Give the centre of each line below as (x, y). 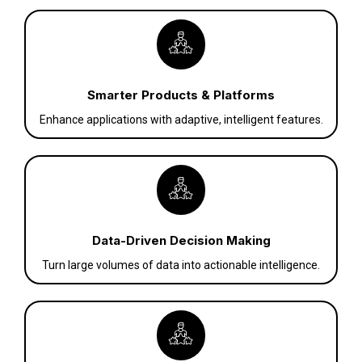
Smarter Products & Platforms (181, 95)
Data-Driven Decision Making (181, 241)
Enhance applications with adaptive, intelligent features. (181, 120)
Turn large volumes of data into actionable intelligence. (181, 265)
